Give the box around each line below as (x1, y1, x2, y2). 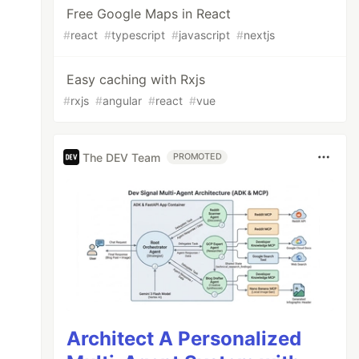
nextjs (244, 28, 276, 42)
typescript (111, 28, 166, 42)
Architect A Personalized (67, 326, 302, 350)
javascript (179, 28, 231, 42)
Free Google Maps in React (67, 6, 232, 22)
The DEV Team (83, 150, 161, 164)
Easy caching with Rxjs (67, 71, 206, 87)
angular (103, 94, 143, 107)
